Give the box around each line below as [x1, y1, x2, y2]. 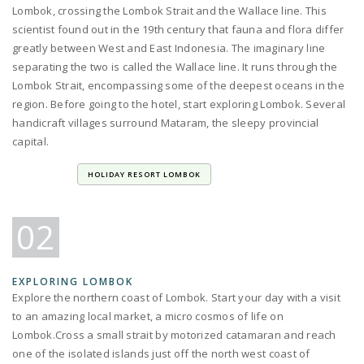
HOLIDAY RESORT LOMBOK [88, 168, 201, 180]
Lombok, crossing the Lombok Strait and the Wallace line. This [12, 2, 327, 18]
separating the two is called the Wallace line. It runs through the [12, 58, 338, 74]
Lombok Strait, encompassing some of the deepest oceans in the [12, 77, 344, 93]
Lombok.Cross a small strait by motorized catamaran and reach [12, 327, 336, 342]
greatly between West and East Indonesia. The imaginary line [12, 40, 326, 55]
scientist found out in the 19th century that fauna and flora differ [12, 21, 344, 37]
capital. [12, 133, 50, 149]
